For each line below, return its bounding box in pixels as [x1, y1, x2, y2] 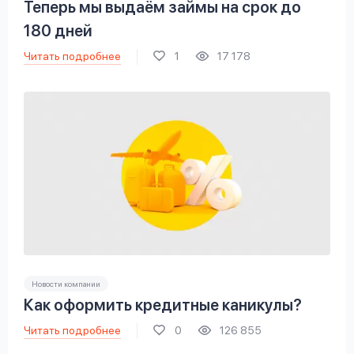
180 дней [24, 21, 92, 41]
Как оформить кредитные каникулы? [24, 296, 302, 315]
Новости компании [32, 279, 100, 289]
